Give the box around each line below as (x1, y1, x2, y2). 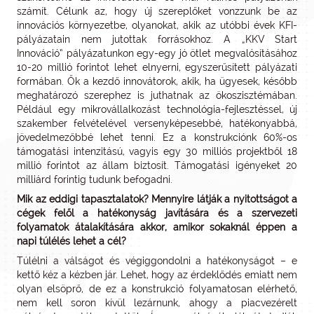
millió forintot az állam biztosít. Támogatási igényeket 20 (17, 159, 297, 171)
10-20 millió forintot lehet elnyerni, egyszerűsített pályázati (17, 61, 297, 73)
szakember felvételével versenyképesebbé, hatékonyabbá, (17, 117, 297, 129)
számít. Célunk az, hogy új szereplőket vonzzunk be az (17, 5, 297, 17)
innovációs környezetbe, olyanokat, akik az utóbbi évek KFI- (17, 19, 297, 31)
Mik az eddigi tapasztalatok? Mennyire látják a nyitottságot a (17, 193, 297, 205)
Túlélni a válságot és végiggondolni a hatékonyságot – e (17, 254, 297, 266)
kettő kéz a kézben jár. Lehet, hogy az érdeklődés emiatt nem (17, 268, 297, 280)
